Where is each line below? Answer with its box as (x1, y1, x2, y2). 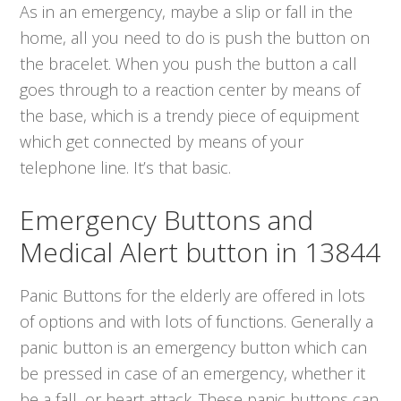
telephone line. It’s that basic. (20, 156, 232, 178)
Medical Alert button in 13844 (20, 233, 381, 270)
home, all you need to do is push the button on (20, 26, 371, 48)
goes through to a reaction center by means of (20, 78, 361, 100)
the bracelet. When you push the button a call (20, 52, 358, 74)
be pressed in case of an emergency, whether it (20, 362, 366, 384)
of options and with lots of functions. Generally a (20, 310, 374, 332)
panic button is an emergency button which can (20, 336, 368, 358)
